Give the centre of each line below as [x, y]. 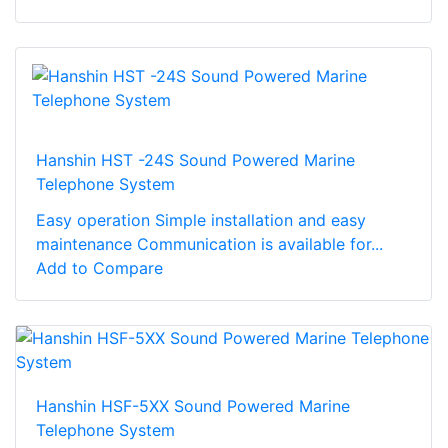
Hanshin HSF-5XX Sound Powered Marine [193, 406]
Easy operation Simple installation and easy [201, 220]
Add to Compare [99, 268]
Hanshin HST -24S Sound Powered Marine [195, 160]
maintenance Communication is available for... [209, 244]
